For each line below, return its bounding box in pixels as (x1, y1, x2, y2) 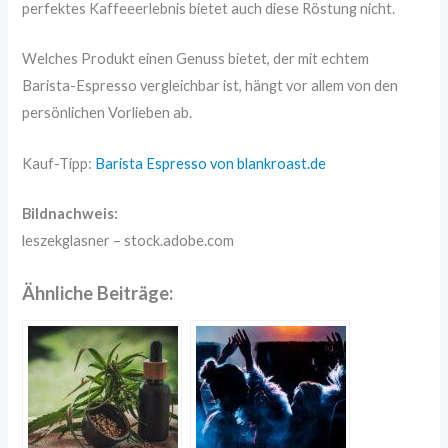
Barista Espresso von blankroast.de (95, 154, 327, 172)
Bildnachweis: (22, 205, 119, 223)
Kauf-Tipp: (22, 154, 96, 172)
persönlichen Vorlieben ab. (22, 104, 193, 122)
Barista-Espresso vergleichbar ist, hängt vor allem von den (22, 77, 399, 95)
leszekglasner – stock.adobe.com (22, 232, 235, 250)
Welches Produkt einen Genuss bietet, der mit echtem (22, 50, 370, 68)
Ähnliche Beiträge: (22, 282, 174, 305)
